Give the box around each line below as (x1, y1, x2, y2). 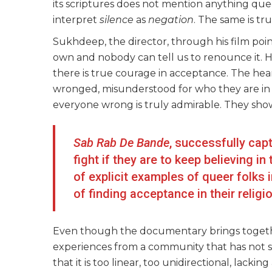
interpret (53, 13, 100, 25)
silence (100, 13, 134, 25)
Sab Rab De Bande (73, 135, 169, 150)
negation (148, 13, 194, 25)
